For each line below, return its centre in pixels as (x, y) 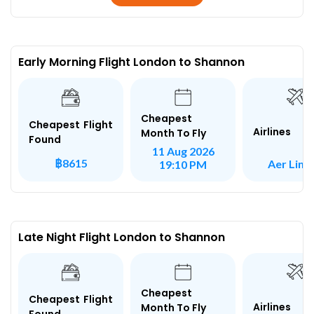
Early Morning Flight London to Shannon (131, 62)
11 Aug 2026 (183, 151)
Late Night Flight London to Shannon (122, 237)
